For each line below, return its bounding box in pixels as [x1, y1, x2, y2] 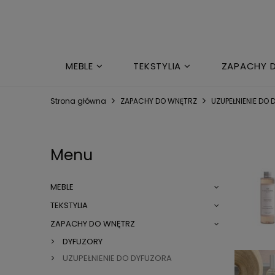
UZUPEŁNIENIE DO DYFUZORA [63, 252, 172, 265]
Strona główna [50, 96, 106, 107]
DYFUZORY [63, 236, 103, 248]
